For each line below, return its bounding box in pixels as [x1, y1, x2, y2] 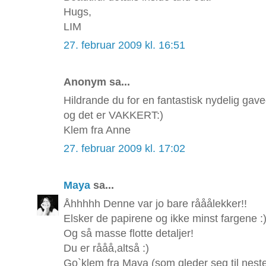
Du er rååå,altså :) [64, 242, 149, 255]
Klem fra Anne [64, 124, 131, 137]
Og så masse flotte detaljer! [64, 227, 194, 240]
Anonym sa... [64, 76, 130, 88]
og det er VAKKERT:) [64, 109, 163, 122]
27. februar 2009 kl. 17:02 [64, 142, 185, 155]
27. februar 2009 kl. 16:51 [64, 39, 185, 52]
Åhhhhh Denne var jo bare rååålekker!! [64, 198, 247, 210]
